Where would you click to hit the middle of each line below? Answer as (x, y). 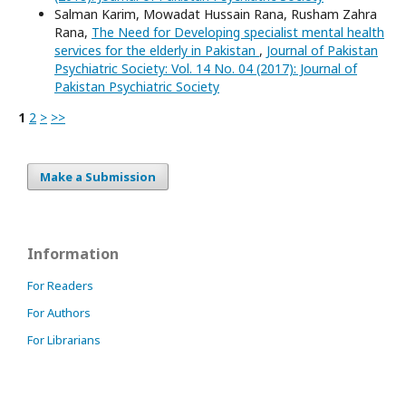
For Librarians (64, 339)
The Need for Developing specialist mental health (238, 32)
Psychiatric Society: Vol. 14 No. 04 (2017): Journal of (206, 68)
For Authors (59, 312)
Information (73, 253)
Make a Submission (98, 176)
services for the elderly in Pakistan (157, 50)
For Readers (60, 285)
